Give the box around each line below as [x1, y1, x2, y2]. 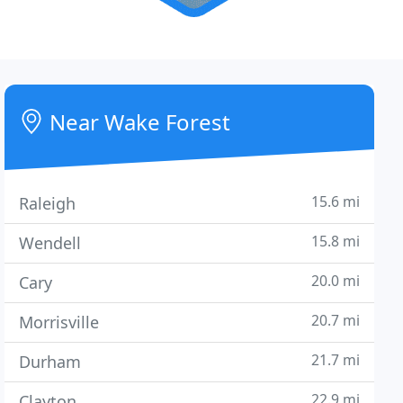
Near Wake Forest [44, 107, 231, 137]
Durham [19, 351, 82, 372]
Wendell [19, 232, 82, 254]
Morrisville [19, 311, 100, 333]
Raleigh [19, 193, 76, 214]
